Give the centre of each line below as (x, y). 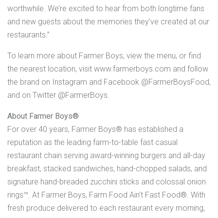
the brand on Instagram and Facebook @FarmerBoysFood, (109, 82)
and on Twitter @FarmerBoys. (58, 95)
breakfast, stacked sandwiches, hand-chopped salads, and (107, 168)
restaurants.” (28, 35)
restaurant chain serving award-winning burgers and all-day (106, 155)
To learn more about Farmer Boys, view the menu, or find (104, 55)
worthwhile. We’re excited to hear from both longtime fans (106, 8)
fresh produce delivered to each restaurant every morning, (106, 208)
